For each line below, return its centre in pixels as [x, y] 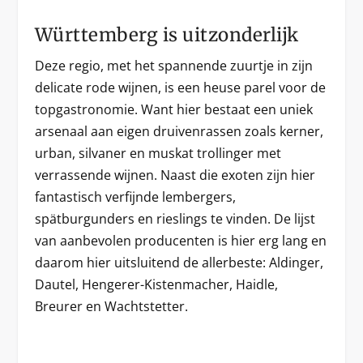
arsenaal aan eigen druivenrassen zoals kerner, [179, 131]
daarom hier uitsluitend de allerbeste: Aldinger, [179, 262]
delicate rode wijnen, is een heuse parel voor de [180, 87]
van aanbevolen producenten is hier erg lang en [180, 240]
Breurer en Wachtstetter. [111, 306]
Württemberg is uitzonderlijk [167, 34]
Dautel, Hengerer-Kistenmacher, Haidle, [156, 284]
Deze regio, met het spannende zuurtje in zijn [173, 65]
